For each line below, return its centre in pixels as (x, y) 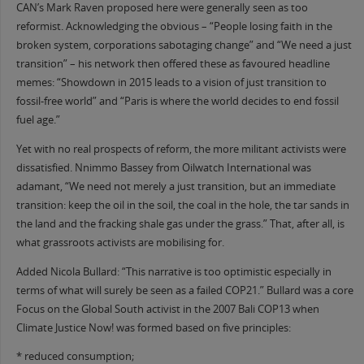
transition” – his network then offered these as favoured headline (173, 64)
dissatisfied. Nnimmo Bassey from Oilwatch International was (163, 168)
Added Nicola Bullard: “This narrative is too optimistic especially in (173, 271)
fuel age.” (38, 120)
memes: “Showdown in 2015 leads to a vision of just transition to (171, 83)
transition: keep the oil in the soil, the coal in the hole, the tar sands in (182, 206)
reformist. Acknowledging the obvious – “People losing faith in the (174, 27)
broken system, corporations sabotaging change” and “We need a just (184, 45)
